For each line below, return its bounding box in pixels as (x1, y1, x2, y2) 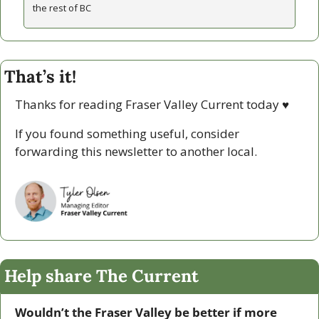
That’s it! (4, 66, 76, 88)
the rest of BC (33, 1, 91, 15)
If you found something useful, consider (15, 125, 239, 142)
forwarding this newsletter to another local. (15, 143, 260, 160)
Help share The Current (4, 265, 199, 288)
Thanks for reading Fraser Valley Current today (15, 96, 282, 113)
